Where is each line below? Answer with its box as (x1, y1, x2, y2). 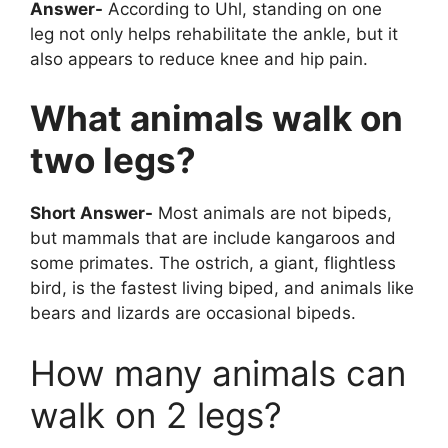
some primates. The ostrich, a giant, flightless (30, 253, 396, 274)
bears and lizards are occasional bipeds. (30, 303, 356, 324)
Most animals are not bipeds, (153, 203, 392, 224)
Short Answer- (30, 203, 153, 224)
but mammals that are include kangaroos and (30, 228, 396, 249)
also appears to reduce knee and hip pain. (30, 48, 368, 69)
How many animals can (30, 351, 406, 394)
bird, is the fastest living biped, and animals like (30, 278, 414, 299)
